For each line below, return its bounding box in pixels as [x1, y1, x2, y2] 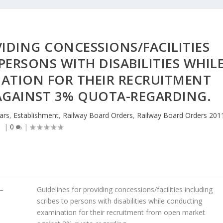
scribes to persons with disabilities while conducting [37, 196, 203, 206]
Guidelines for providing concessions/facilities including [37, 184, 213, 194]
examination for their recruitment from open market [37, 207, 206, 217]
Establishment [13, 110, 59, 120]
